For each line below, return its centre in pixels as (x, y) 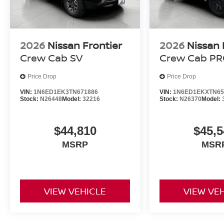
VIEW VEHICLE (75, 191)
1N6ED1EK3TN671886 (66, 92)
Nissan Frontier (85, 45)
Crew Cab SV (51, 57)
